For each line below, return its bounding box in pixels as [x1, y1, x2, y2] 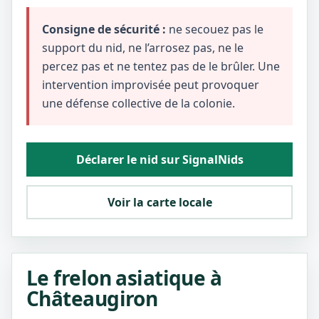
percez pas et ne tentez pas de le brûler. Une [42, 58, 280, 74]
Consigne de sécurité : [42, 21, 166, 37]
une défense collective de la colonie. [42, 95, 235, 111]
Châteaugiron [26, 285, 158, 312]
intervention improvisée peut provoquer [42, 77, 259, 93]
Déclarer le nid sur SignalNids [75, 152, 244, 167]
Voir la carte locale [107, 194, 212, 210]
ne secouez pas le [166, 21, 263, 37]
